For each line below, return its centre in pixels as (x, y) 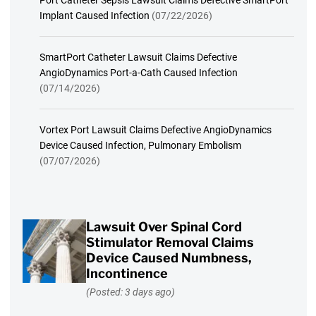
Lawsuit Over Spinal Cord (164, 226)
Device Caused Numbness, (169, 257)
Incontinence (127, 273)
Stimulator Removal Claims (170, 242)
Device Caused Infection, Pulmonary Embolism (140, 145)
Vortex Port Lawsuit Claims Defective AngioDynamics (155, 129)
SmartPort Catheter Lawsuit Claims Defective (138, 57)
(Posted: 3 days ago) (130, 292)
